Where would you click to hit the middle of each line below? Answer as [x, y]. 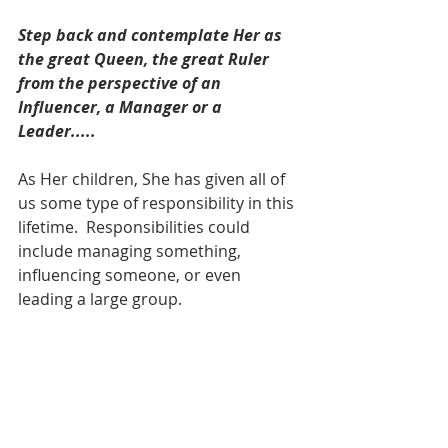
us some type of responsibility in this [158, 202]
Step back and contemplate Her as [152, 34]
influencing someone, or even [131, 274]
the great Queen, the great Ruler [145, 58]
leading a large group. [102, 298]
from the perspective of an [121, 82]
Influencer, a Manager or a [122, 106]
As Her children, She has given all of [153, 178]
